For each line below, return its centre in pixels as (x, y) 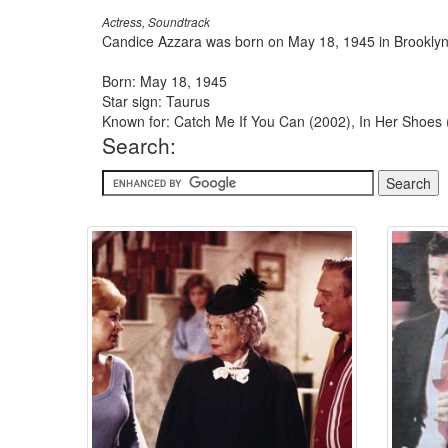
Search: (139, 145)
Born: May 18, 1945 (164, 81)
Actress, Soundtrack (156, 22)
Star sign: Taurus (156, 101)
